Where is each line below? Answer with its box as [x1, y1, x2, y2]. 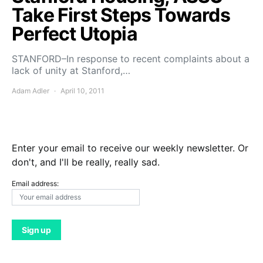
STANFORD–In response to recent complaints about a [12, 53, 249, 65]
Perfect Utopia [12, 22, 137, 45]
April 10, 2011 [60, 86, 104, 95]
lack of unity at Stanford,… [12, 65, 130, 76]
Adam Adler [12, 86, 49, 95]
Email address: [12, 179, 59, 188]
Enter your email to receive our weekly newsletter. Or [12, 142, 248, 154]
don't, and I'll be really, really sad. [12, 156, 160, 168]
